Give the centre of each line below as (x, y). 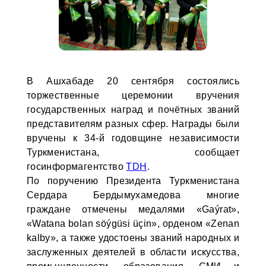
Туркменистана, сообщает (133, 152)
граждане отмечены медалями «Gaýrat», (133, 209)
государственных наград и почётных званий (133, 110)
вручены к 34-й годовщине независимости (133, 138)
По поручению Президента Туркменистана (133, 181)
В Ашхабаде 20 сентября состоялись (133, 81)
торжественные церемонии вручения (133, 95)
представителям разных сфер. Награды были (133, 124)
